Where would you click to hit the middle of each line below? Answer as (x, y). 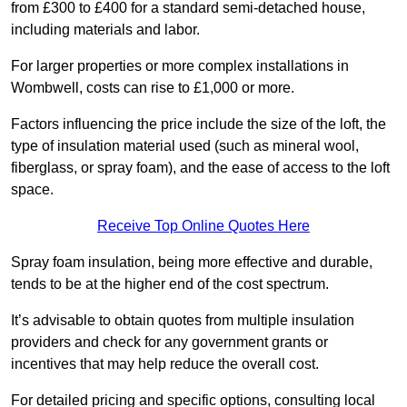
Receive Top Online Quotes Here (203, 226)
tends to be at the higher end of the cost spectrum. (170, 284)
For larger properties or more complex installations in (180, 66)
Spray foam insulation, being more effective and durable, (192, 263)
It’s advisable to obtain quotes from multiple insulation (183, 321)
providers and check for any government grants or (169, 342)
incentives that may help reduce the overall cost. (165, 364)
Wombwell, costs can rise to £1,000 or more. (153, 88)
